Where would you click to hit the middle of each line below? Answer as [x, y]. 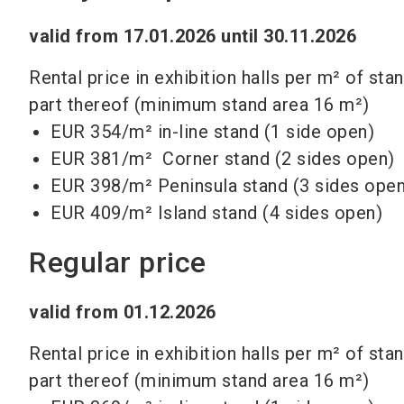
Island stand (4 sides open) [270, 213]
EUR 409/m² [101, 213]
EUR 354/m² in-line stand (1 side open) [212, 132]
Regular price [118, 262]
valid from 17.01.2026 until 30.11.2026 [193, 36]
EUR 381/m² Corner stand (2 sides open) [223, 159]
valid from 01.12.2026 [123, 312]
